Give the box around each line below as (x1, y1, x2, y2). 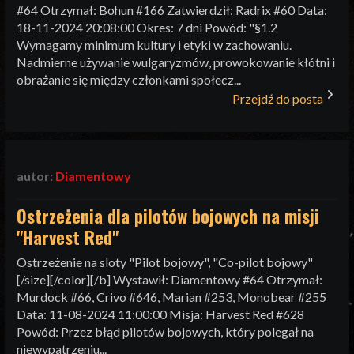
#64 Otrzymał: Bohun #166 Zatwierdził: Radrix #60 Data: (17, 2, 328, 18)
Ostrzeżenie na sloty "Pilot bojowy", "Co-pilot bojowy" (17, 254, 314, 269)
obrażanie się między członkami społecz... (17, 72, 242, 88)
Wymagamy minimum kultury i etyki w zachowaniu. (17, 37, 292, 53)
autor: (17, 168, 56, 184)
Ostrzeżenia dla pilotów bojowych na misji (17, 203, 320, 229)
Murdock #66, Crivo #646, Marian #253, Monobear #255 (17, 288, 327, 304)
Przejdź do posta (232, 91, 324, 107)
